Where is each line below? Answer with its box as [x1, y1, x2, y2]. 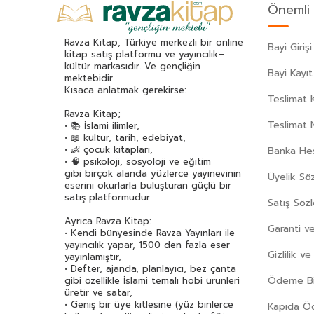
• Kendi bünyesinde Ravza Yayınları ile [64, 226, 235, 240]
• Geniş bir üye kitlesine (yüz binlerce [64, 297, 233, 311]
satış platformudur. [64, 190, 151, 204]
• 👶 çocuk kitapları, [64, 142, 153, 156]
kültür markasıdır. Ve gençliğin [64, 59, 200, 73]
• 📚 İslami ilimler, [64, 118, 139, 132]
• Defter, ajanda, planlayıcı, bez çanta [64, 261, 236, 275]
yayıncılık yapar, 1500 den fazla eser [64, 238, 230, 252]
